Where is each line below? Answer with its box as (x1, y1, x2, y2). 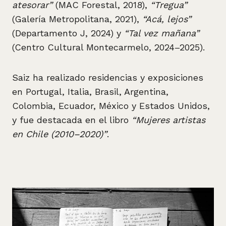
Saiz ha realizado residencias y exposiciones (12, 72, 203, 83)
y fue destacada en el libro (12, 115, 132, 125)
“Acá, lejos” (142, 14, 191, 24)
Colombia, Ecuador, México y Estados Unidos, (12, 100, 210, 111)
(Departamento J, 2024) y (12, 28, 124, 38)
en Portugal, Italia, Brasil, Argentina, (12, 86, 168, 97)
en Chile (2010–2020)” (12, 129, 107, 139)
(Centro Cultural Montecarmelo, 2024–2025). (12, 42, 205, 52)
